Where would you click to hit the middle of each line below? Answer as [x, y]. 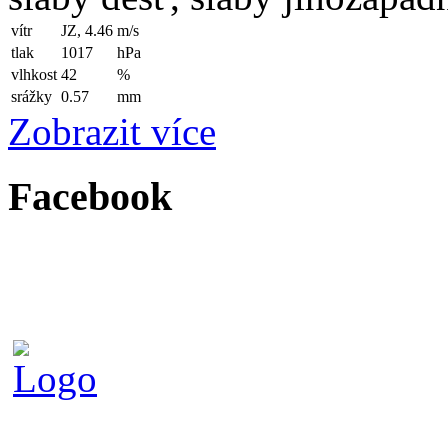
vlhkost [34, 75]
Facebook [90, 196]
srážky [31, 97]
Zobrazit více [112, 132]
